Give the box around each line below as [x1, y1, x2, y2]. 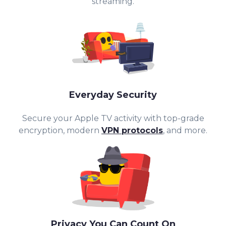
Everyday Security [69, 89, 157, 101]
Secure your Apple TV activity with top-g [22, 114, 186, 124]
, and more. [163, 126, 207, 136]
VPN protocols [101, 126, 163, 136]
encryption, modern [19, 126, 101, 136]
